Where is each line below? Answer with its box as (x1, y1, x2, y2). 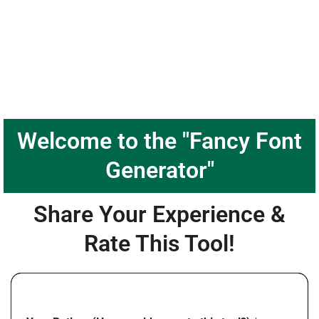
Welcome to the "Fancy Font (17, 127, 302, 155)
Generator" (105, 157, 214, 184)
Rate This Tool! (84, 230, 235, 258)
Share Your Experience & (33, 201, 286, 229)
